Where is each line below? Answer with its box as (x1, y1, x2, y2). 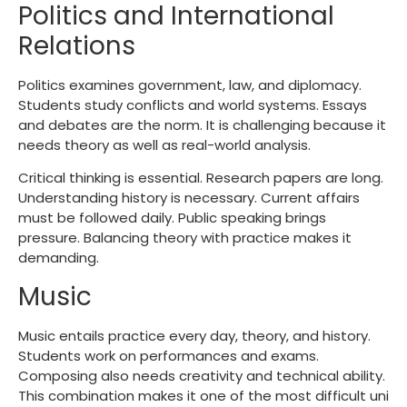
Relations (18, 27, 135, 64)
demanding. (18, 248, 99, 268)
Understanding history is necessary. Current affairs (18, 188, 360, 208)
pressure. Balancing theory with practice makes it (18, 228, 352, 248)
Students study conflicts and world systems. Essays (18, 94, 367, 114)
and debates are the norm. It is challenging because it (18, 114, 386, 134)
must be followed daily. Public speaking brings (18, 208, 326, 228)
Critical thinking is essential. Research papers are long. (18, 168, 383, 188)
